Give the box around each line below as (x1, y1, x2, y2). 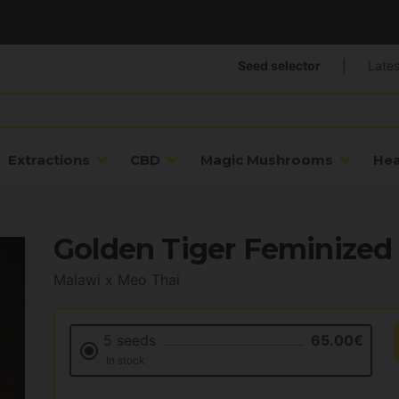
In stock (102, 354, 145, 368)
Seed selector (237, 58, 321, 74)
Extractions (8, 151, 90, 169)
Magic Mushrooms (200, 151, 333, 169)
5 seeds (102, 331, 156, 350)
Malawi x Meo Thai (53, 271, 180, 289)
